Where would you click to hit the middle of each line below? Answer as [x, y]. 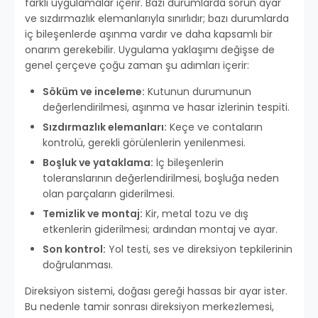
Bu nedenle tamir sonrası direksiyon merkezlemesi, [149, 307]
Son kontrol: [74, 250]
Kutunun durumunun [198, 92]
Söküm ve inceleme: [94, 92]
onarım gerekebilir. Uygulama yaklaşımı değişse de [150, 50]
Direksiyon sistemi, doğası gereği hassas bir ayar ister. [156, 291]
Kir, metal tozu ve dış [196, 214]
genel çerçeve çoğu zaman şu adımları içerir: [137, 66]
